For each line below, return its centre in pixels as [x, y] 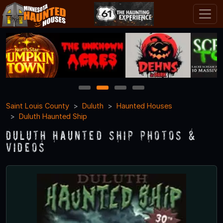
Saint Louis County [38, 106]
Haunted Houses [144, 106]
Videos [26, 147]
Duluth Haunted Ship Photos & [101, 135]
